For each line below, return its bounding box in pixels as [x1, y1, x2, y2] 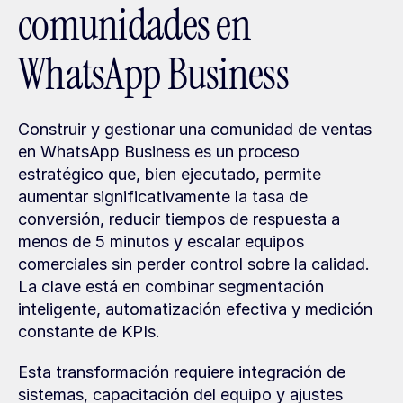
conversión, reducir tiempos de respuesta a [18, 210, 340, 228]
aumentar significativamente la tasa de [18, 187, 308, 206]
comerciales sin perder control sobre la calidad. [18, 255, 370, 273]
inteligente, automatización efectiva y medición [18, 300, 372, 318]
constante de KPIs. [18, 322, 160, 341]
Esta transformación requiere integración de [18, 363, 345, 381]
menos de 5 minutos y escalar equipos [18, 232, 304, 251]
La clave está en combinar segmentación [18, 277, 324, 296]
